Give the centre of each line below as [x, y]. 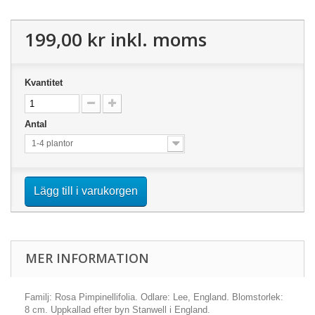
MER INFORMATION [87, 258]
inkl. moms [156, 39]
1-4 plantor [52, 143]
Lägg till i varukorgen [86, 191]
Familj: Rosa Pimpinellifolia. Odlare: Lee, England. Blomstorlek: [154, 297]
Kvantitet [44, 83]
